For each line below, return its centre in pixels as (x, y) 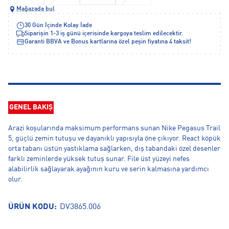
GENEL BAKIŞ (31, 107)
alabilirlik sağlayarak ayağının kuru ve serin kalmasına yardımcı (109, 169)
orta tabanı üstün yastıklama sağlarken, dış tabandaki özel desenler (114, 149)
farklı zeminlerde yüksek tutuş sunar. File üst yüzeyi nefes (99, 159)
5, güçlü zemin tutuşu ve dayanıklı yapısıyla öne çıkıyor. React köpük (114, 139)
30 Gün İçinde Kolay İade (58, 26)
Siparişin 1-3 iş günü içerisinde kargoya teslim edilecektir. (104, 34)
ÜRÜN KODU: (33, 207)
